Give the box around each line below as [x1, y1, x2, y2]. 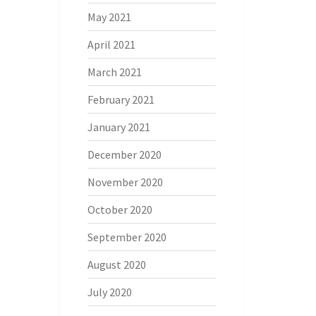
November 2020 [87, 175, 163, 189]
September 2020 [87, 230, 166, 244]
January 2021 [87, 120, 150, 134]
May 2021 [87, 10, 131, 24]
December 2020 [87, 147, 162, 162]
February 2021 [87, 92, 154, 107]
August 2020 [87, 257, 146, 272]
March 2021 [87, 65, 142, 79]
